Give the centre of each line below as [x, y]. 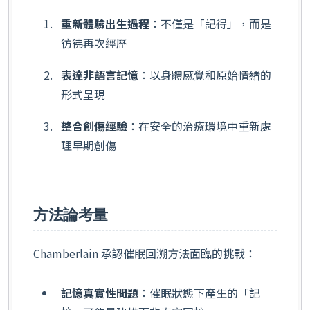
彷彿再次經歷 [94, 43]
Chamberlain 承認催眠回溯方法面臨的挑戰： [145, 253]
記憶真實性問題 [100, 293]
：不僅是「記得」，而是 [210, 24]
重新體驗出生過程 [105, 24]
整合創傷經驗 [94, 126]
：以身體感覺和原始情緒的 [205, 75]
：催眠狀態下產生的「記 [199, 293]
